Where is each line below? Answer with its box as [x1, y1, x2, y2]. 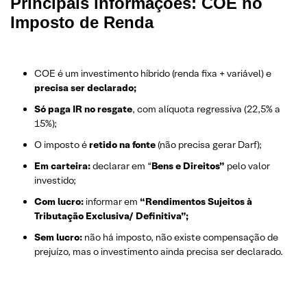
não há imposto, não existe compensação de [82, 231, 278, 243]
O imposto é [34, 138, 89, 151]
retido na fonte [89, 138, 156, 151]
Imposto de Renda [10, 13, 153, 32]
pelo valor [225, 160, 270, 172]
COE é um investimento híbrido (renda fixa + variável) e [34, 67, 271, 79]
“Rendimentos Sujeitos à [138, 195, 252, 208]
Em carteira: [34, 160, 90, 172]
